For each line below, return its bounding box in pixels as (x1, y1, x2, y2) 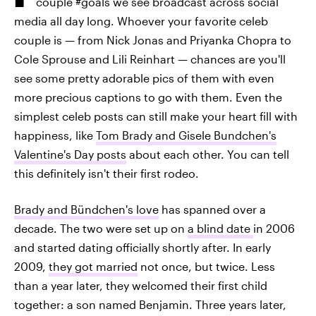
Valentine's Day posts (14, 147, 126, 161)
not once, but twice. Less (138, 260, 275, 273)
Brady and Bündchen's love (14, 202, 159, 216)
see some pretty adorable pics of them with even (14, 71, 274, 85)
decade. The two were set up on (14, 221, 188, 235)
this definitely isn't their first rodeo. (14, 166, 199, 180)
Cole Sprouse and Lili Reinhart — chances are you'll (14, 52, 286, 66)
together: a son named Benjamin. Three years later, (14, 298, 286, 311)
